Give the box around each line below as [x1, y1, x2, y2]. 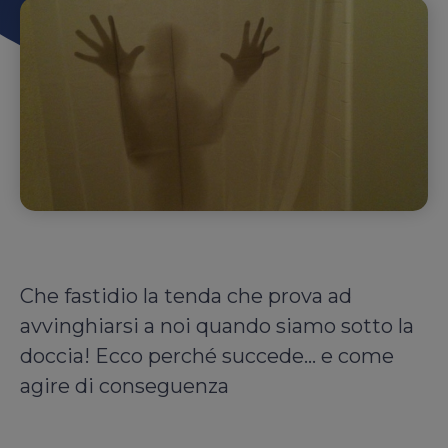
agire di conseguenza [20, 374, 229, 399]
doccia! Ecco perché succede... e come [20, 344, 394, 369]
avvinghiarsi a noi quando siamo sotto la [20, 314, 414, 339]
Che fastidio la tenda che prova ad [20, 284, 352, 309]
